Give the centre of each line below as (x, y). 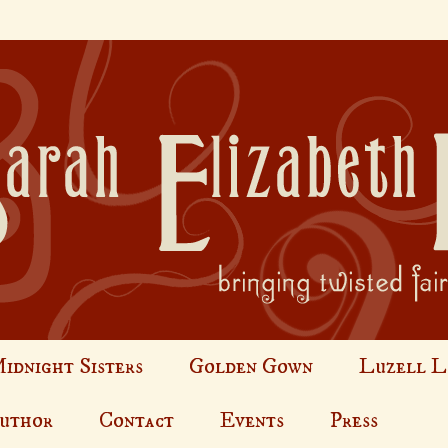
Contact (136, 420)
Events (252, 420)
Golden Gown (251, 367)
